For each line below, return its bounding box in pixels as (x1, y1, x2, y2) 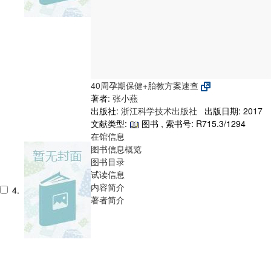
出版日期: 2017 (200, 104, 263, 117)
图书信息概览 (91, 142, 142, 155)
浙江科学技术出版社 (121, 104, 200, 117)
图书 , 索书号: (139, 117, 196, 129)
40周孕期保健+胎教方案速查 (91, 79, 201, 91)
